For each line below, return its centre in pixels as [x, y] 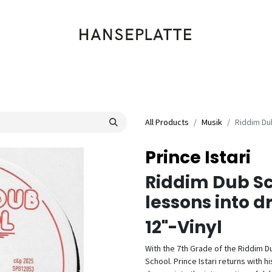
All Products [167, 122]
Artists [170, 80]
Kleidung [90, 80]
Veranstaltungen [229, 80]
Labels [132, 80]
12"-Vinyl [184, 227]
